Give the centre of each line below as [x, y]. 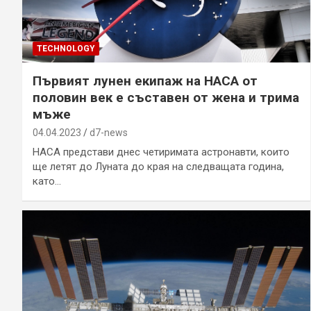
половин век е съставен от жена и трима [166, 97]
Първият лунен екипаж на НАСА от [145, 81]
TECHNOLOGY [66, 48]
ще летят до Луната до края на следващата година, [158, 166]
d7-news [109, 132]
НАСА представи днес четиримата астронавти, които [161, 152]
